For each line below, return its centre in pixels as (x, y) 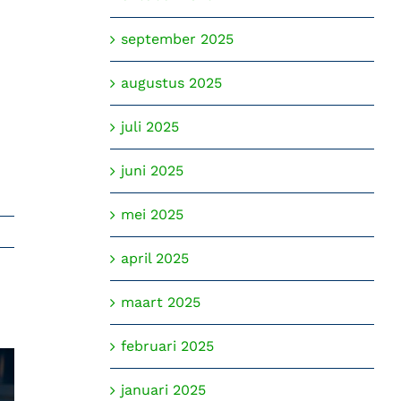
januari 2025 (163, 390)
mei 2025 (152, 215)
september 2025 (177, 39)
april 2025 (154, 259)
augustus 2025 (171, 83)
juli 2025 (149, 127)
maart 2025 (160, 303)
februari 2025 (167, 346)
